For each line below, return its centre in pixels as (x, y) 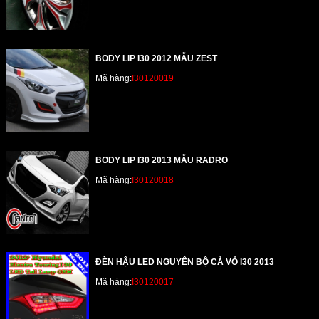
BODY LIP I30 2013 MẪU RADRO (162, 160)
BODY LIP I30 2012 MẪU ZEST (157, 59)
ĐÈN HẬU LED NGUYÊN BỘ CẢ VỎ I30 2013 (185, 262)
